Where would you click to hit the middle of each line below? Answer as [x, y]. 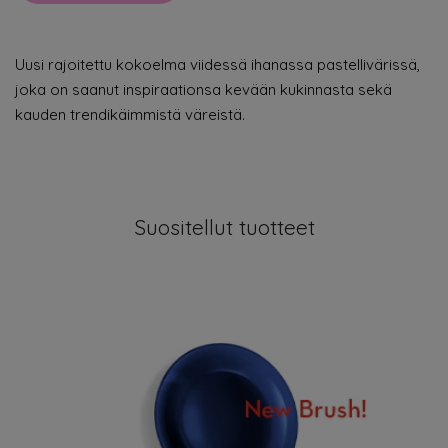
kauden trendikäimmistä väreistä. [130, 114]
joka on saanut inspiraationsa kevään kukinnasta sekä [203, 89]
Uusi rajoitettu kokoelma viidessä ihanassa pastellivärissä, [217, 64]
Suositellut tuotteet [224, 227]
